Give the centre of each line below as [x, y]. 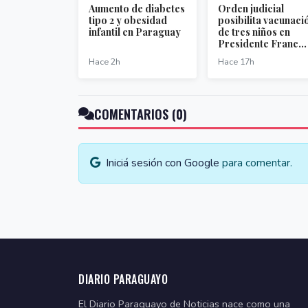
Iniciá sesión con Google [163, 163]
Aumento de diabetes [137, 9]
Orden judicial [251, 9]
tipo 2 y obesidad [128, 21]
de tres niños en [254, 32]
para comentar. [256, 163]
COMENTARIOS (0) [141, 114]
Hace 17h [236, 62]
